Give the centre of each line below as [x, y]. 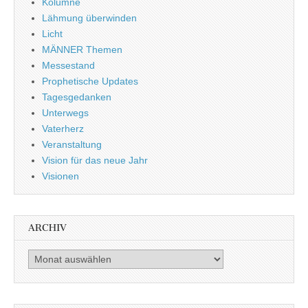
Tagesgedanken [77, 97]
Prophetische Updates [90, 81]
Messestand [68, 65]
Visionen [60, 176]
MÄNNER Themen [82, 49]
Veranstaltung [72, 144]
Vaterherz [63, 128]
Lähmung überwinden [89, 18]
